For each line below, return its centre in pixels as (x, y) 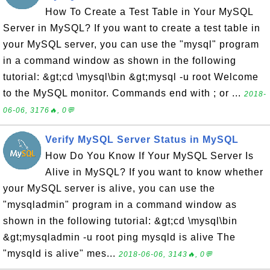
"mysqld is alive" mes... (61, 253)
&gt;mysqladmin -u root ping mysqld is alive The (119, 237)
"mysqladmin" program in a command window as (120, 205)
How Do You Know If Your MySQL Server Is (149, 156)
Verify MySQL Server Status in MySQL (142, 140)
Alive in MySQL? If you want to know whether (154, 172)
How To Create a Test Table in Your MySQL (149, 12)
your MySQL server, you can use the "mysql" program (131, 44)
